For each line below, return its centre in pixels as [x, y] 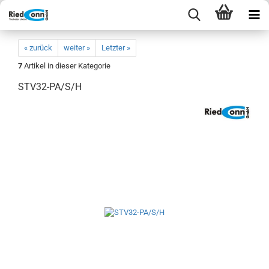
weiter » [77, 48]
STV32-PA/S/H [50, 87]
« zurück [38, 48]
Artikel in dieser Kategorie [66, 66]
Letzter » [116, 48]
